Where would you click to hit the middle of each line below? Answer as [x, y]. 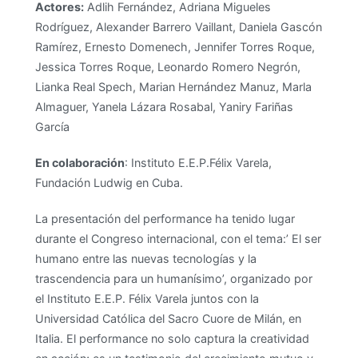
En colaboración [80, 162]
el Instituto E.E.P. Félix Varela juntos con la [147, 299]
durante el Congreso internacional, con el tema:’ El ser [178, 239]
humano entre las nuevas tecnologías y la [145, 259]
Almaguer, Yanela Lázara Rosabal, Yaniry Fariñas [164, 106]
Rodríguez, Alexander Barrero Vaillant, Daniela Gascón [178, 26]
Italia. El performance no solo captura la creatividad [172, 339]
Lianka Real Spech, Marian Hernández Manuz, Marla [173, 86]
